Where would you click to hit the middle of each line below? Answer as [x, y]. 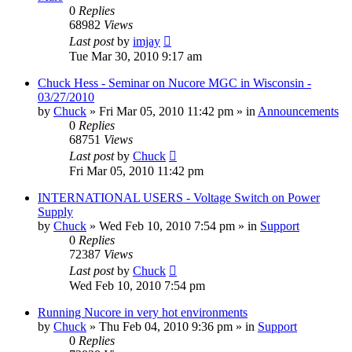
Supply [55, 212]
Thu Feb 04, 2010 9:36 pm [166, 327]
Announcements [298, 112]
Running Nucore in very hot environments [143, 313]
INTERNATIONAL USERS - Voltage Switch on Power [179, 198]
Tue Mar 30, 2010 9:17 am [136, 57]
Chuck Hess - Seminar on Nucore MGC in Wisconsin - [174, 83]
